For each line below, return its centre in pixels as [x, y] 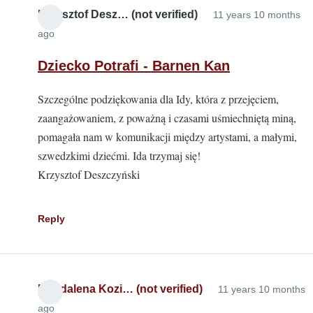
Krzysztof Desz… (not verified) [118, 14]
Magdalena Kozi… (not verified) [120, 289]
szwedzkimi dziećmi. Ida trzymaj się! [119, 155]
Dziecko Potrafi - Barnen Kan [134, 66]
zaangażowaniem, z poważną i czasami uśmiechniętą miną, [167, 118]
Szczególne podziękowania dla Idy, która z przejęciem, [158, 99]
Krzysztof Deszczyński [89, 174]
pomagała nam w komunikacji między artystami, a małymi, [167, 137]
